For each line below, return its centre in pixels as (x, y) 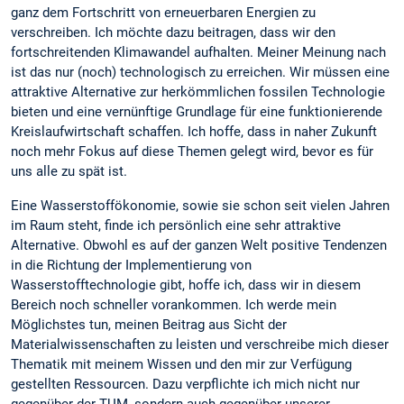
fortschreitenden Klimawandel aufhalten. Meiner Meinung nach (198, 53)
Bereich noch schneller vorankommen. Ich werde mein (174, 304)
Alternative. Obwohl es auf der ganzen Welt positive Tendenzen (199, 245)
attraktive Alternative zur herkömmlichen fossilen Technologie (198, 92)
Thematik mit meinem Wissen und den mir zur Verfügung (181, 364)
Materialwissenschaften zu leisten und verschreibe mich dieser (200, 344)
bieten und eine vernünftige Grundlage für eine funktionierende (197, 112)
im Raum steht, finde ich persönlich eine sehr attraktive (176, 225)
